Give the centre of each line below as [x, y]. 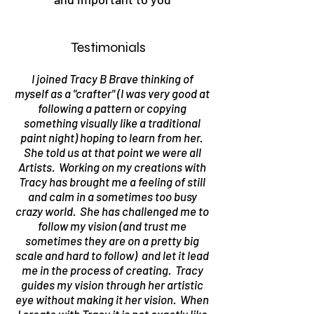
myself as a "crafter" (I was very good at [112, 93]
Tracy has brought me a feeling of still [112, 182]
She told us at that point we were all [112, 152]
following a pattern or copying [112, 108]
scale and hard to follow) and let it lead [112, 255]
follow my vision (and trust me [112, 226]
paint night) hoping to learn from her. [112, 137]
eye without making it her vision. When [112, 299]
